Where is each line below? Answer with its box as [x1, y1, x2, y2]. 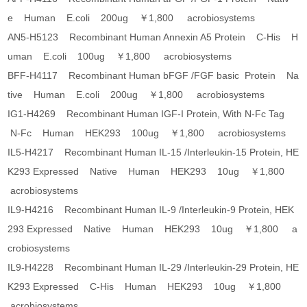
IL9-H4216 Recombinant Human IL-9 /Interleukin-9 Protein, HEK [8, 204, 295, 216]
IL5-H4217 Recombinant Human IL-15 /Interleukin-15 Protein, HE [8, 147, 299, 158]
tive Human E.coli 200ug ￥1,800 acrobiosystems [8, 89, 265, 101]
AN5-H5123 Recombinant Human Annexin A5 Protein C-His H [8, 32, 299, 43]
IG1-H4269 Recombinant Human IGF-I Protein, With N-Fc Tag [8, 108, 291, 120]
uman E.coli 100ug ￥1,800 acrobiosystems [8, 51, 232, 62]
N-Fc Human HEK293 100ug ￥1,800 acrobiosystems [8, 127, 286, 139]
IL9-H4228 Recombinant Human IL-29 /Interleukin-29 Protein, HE [8, 262, 299, 273]
